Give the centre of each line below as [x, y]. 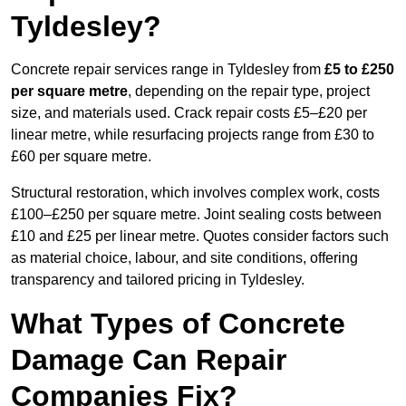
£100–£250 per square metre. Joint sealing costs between [196, 215]
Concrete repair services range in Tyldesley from [168, 70]
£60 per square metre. [81, 157]
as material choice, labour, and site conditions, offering [184, 258]
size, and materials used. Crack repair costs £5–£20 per [189, 113]
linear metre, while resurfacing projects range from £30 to [193, 135]
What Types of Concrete [178, 324]
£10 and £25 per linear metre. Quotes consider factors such [200, 237]
